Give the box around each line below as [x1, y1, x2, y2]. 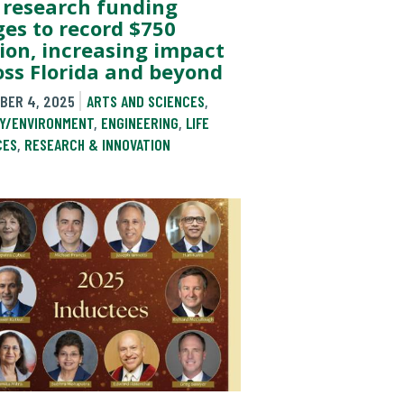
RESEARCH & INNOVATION [24, 133, 170, 154]
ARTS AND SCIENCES [86, 90, 205, 111]
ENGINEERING [101, 112, 179, 133]
